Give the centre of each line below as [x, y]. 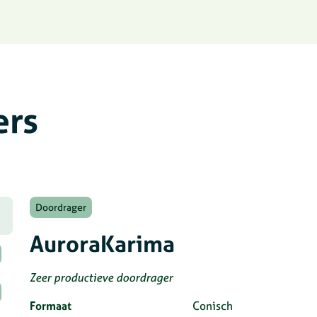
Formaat [51, 306]
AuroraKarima [102, 243]
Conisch [212, 306]
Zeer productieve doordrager [101, 277]
